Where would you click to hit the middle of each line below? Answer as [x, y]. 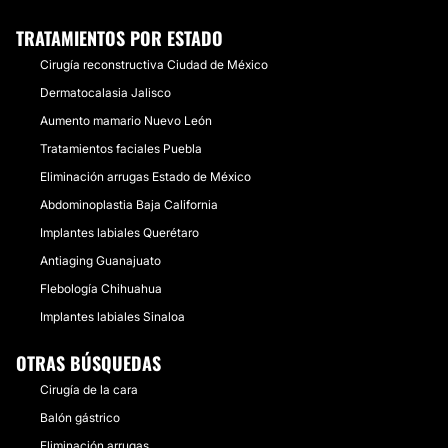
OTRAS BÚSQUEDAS [88, 363]
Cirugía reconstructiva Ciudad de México [154, 64]
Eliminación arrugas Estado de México [145, 176]
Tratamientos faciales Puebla [121, 148]
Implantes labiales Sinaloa [112, 316]
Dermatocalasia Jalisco [105, 92]
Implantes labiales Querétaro [119, 232]
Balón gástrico [80, 417]
